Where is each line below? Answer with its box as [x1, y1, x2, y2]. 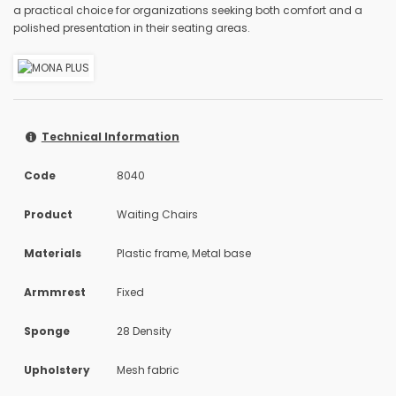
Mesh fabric [117, 362, 179, 377]
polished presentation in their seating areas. [13, 19, 250, 35]
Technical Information [41, 128, 179, 144]
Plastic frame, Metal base [117, 245, 251, 261]
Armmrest [24, 284, 86, 300]
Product [24, 206, 72, 222]
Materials [24, 245, 81, 261]
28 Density [117, 323, 171, 339]
